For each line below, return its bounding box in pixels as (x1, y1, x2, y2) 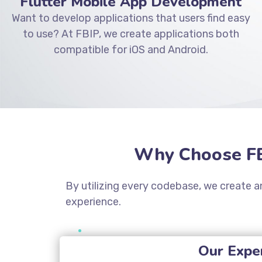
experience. (65, 195, 123, 208)
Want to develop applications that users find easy (11, 11, 250, 25)
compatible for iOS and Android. (53, 43, 208, 56)
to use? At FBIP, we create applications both (22, 27, 239, 40)
